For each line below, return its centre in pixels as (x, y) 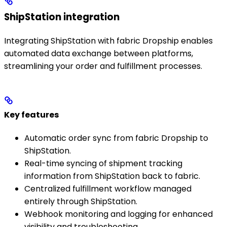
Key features (31, 115)
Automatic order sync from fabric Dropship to (116, 138)
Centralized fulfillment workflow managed (108, 189)
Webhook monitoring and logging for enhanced (119, 214)
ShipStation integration (62, 17)
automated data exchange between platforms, (99, 53)
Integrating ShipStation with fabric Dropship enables (108, 41)
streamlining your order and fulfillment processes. (103, 66)
